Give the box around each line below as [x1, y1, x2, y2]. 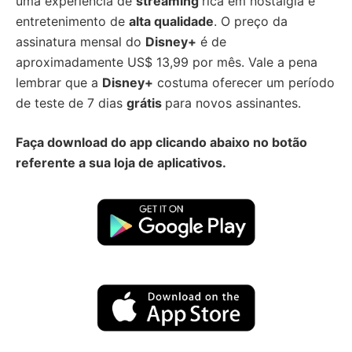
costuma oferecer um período [153, 75, 335, 90]
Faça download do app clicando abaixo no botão [16, 134, 307, 150]
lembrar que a [16, 75, 102, 90]
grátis [126, 95, 165, 111]
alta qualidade [129, 13, 214, 29]
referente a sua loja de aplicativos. [16, 155, 226, 170]
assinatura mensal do [16, 34, 145, 49]
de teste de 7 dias [16, 95, 126, 111]
